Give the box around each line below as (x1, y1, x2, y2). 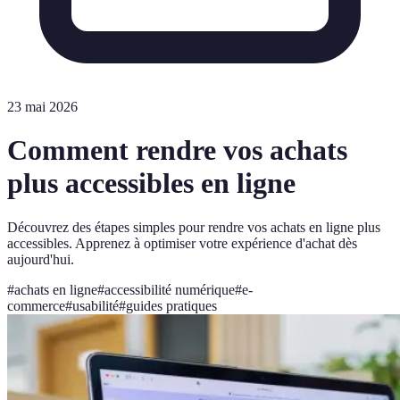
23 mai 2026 (7, 99, 78, 114)
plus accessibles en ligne (7, 167, 296, 200)
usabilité (72, 297, 119, 313)
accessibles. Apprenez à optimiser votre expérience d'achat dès (7, 235, 357, 251)
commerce (7, 297, 65, 313)
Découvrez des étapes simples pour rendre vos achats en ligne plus (7, 219, 380, 235)
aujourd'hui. (7, 251, 74, 267)
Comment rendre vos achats (7, 134, 347, 167)
